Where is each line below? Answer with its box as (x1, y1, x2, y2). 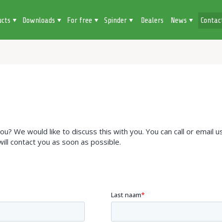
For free (67, 16, 94, 25)
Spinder (104, 16, 129, 25)
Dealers (141, 16, 164, 25)
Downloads (22, 16, 57, 25)
